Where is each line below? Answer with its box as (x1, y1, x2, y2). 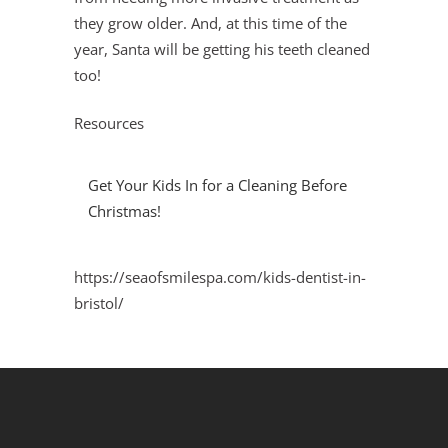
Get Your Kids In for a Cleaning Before (88, 175, 347, 195)
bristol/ (74, 293, 124, 313)
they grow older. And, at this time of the (74, 13, 347, 33)
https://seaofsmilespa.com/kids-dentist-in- (74, 267, 366, 287)
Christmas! (88, 201, 161, 221)
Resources (74, 113, 144, 133)
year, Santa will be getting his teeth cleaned (74, 39, 370, 59)
